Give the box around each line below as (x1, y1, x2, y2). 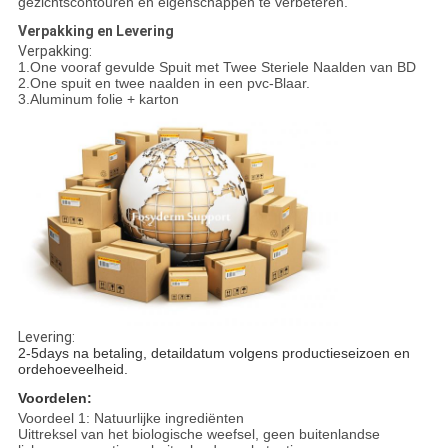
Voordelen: (17, 389, 92, 406)
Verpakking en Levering (17, 23, 174, 40)
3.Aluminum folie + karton (17, 91, 179, 108)
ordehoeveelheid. (17, 360, 128, 377)
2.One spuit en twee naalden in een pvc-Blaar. (17, 75, 310, 92)
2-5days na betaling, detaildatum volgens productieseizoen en (17, 344, 410, 361)
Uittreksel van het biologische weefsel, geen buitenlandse (17, 425, 380, 442)
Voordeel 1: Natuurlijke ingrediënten (17, 409, 244, 426)
